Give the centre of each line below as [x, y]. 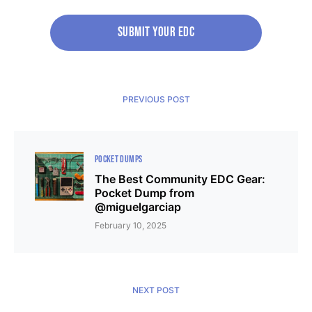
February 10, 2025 [131, 226]
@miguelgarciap [138, 207]
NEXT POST [156, 290]
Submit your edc [156, 33]
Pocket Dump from [145, 193]
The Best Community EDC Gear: [180, 179]
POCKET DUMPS [119, 159]
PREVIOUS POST [156, 100]
